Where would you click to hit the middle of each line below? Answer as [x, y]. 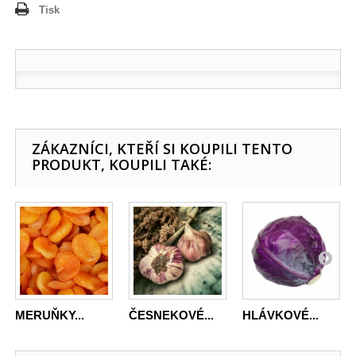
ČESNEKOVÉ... [172, 315]
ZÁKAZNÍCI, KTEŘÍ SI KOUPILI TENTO [163, 148]
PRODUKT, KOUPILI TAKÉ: [122, 164]
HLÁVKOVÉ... [281, 315]
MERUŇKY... [50, 315]
